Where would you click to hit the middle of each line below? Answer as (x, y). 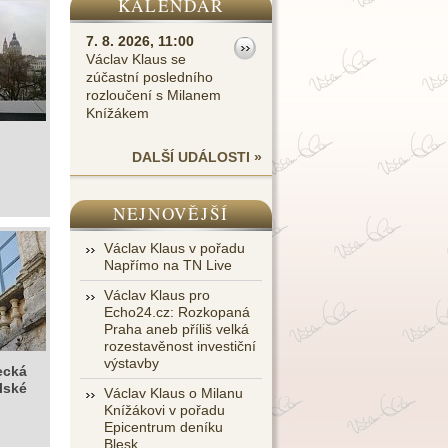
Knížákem (117, 113)
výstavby (131, 363)
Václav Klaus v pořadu (174, 248)
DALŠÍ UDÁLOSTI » (197, 157)
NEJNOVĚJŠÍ (171, 213)
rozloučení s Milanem (153, 95)
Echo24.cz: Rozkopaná (177, 312)
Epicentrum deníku (163, 427)
